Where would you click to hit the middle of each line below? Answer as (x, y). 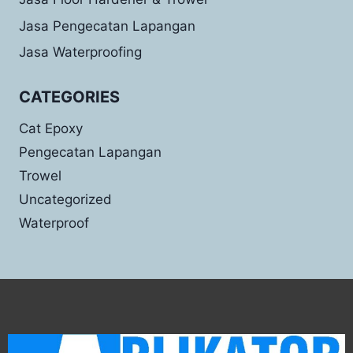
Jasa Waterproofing (80, 52)
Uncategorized (65, 200)
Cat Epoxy (51, 129)
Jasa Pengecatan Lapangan (107, 26)
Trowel (40, 176)
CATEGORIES (69, 97)
